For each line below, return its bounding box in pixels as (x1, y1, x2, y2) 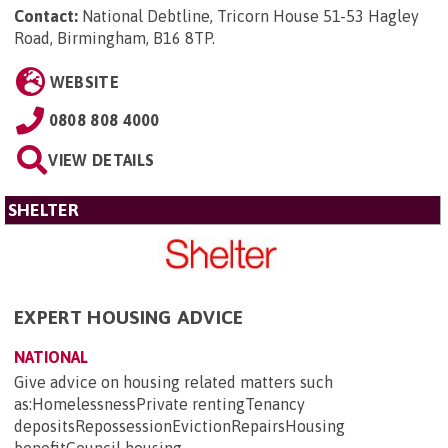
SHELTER (8, 199, 79, 220)
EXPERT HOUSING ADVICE (14, 306, 244, 329)
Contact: (14, 6, 78, 25)
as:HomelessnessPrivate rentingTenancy (14, 395, 305, 414)
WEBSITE (49, 72, 119, 91)
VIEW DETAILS (48, 150, 155, 169)
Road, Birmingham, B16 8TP (14, 28, 212, 47)
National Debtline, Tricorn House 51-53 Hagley (82, 6, 419, 25)
